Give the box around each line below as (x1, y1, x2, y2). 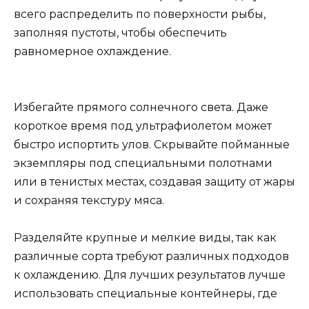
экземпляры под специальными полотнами (14, 157, 272, 170)
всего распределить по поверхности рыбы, (14, 7, 266, 21)
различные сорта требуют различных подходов (14, 250, 289, 263)
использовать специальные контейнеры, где (14, 287, 277, 301)
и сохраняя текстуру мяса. (14, 194, 164, 208)
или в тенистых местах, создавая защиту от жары (14, 175, 295, 189)
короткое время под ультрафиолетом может (14, 119, 272, 133)
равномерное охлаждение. (14, 44, 171, 58)
